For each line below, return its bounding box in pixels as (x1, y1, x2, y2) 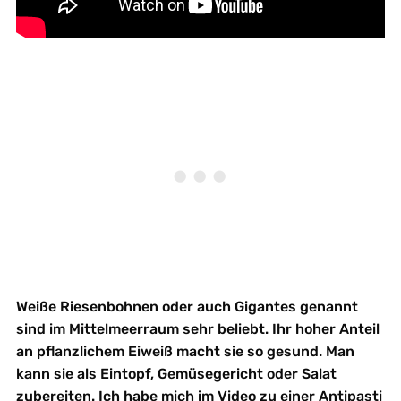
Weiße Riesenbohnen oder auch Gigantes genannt (15, 297, 358, 315)
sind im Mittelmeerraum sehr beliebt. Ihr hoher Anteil (15, 320, 380, 337)
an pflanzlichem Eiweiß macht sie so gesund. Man (15, 342, 354, 360)
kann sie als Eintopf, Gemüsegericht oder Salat (15, 364, 337, 382)
